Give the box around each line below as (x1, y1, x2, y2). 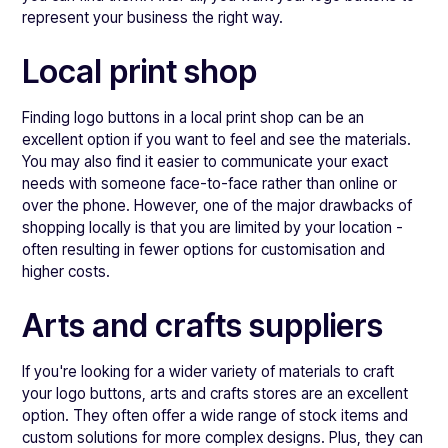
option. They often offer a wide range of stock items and (22, 406, 409, 425)
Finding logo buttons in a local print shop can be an (22, 108, 365, 127)
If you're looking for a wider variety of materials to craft (22, 362, 395, 381)
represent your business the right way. (22, 8, 284, 27)
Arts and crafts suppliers (22, 306, 384, 345)
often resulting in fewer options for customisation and (22, 240, 386, 259)
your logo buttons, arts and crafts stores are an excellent (22, 384, 409, 403)
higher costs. (22, 262, 111, 281)
